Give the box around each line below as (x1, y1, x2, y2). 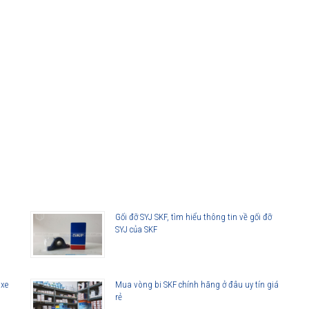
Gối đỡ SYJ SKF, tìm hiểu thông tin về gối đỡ (115, 212, 272, 223)
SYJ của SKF (115, 224, 157, 235)
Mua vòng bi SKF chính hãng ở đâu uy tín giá (115, 279, 279, 290)
